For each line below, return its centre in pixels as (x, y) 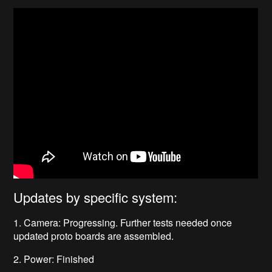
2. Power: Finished (54, 259)
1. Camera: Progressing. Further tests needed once (123, 223)
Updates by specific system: (96, 197)
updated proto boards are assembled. (94, 236)
